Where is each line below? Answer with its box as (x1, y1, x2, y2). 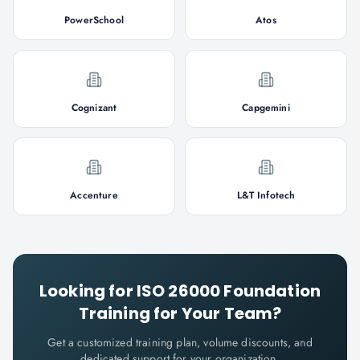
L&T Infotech (236, 188, 296, 202)
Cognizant (71, 100, 117, 115)
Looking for (39, 280, 137, 302)
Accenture (70, 188, 118, 202)
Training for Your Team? (78, 302, 282, 325)
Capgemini (242, 100, 290, 115)
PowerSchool (64, 13, 124, 27)
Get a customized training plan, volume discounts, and (47, 334, 313, 350)
